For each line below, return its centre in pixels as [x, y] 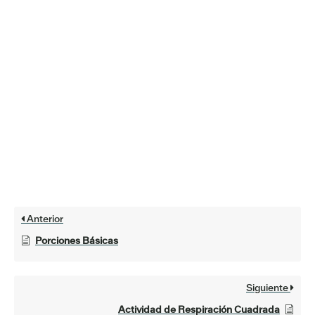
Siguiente [268, 288]
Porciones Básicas [77, 241]
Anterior [44, 219]
